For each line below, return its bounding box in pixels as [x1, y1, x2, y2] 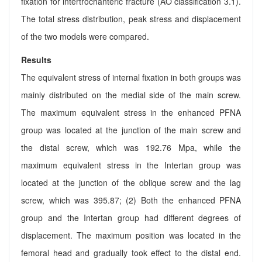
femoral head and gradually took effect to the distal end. [21, 247, 241, 259]
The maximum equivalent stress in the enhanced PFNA [21, 106, 241, 119]
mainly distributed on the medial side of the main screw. [21, 89, 241, 101]
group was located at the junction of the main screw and [21, 124, 241, 136]
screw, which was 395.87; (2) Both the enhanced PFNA [21, 194, 241, 206]
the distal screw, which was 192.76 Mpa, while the [21, 142, 241, 154]
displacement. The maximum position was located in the [21, 229, 241, 242]
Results [21, 54, 51, 66]
